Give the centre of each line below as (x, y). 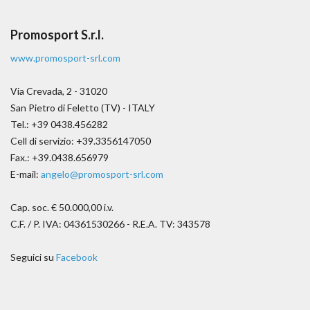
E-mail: (26, 174)
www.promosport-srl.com (65, 57)
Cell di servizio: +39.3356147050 (81, 140)
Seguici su (33, 257)
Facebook (77, 257)
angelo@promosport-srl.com (102, 174)
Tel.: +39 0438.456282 (59, 124)
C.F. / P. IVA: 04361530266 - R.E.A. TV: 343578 (110, 224)
